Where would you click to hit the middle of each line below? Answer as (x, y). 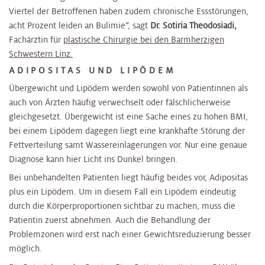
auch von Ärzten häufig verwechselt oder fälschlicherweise (120, 102)
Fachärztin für (36, 39)
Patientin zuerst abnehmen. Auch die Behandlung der (110, 220)
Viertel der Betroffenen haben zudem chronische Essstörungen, (129, 11)
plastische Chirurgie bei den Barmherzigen (144, 39)
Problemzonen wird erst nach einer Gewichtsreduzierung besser (130, 235)
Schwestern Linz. (41, 54)
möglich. (25, 249)
